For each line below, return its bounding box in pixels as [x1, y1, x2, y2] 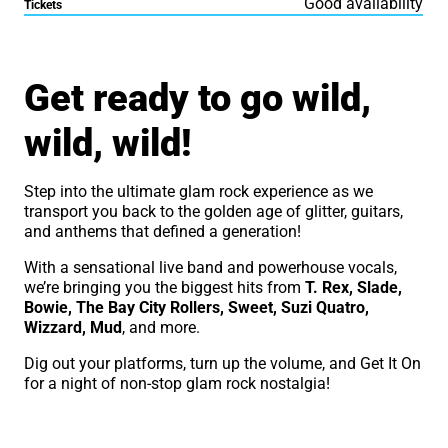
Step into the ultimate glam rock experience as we [24, 182, 374, 202]
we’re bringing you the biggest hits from [24, 278, 306, 298]
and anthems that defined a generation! [24, 222, 306, 242]
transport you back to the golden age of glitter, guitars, [24, 202, 404, 222]
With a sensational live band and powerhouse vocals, [24, 258, 398, 278]
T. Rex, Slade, [305, 278, 403, 298]
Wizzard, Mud [24, 318, 123, 338]
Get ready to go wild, [24, 76, 372, 121]
